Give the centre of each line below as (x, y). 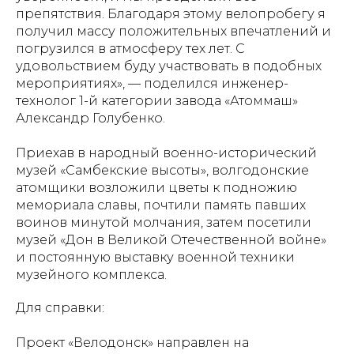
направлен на (203, 343)
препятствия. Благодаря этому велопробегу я (171, 14)
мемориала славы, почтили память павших (161, 205)
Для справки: (60, 308)
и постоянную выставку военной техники (155, 257)
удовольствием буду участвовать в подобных (169, 66)
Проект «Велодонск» (86, 343)
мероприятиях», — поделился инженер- (152, 83)
